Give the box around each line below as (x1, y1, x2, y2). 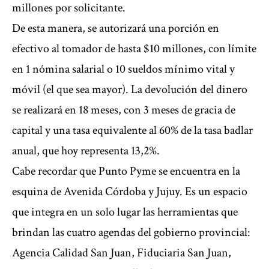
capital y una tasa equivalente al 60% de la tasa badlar (12, 122, 253, 139)
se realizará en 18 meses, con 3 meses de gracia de (12, 102, 235, 118)
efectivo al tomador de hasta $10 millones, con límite (12, 41, 256, 57)
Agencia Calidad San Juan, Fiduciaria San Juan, (12, 245, 231, 261)
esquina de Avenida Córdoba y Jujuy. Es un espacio (12, 184, 247, 200)
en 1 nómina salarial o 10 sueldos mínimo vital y (12, 61, 235, 77)
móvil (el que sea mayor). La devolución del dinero (12, 82, 247, 98)
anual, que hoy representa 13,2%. (12, 143, 160, 159)
